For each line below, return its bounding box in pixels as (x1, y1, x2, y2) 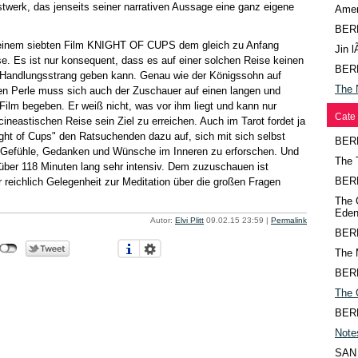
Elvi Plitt (175, 216, 204, 225)
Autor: (150, 216, 175, 225)
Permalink (271, 216, 307, 225)
